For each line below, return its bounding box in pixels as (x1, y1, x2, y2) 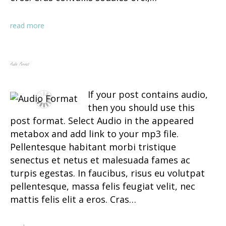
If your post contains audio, (88, 88, 208, 101)
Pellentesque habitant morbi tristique (10, 141, 176, 153)
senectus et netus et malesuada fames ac (10, 154, 190, 166)
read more (10, 20, 44, 30)
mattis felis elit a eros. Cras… (10, 193, 136, 206)
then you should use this (88, 101, 195, 114)
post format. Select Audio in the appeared (10, 115, 194, 127)
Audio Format (10, 61, 29, 68)
